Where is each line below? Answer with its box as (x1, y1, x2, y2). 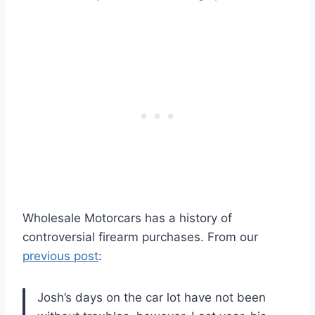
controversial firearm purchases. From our (22, 229, 258, 244)
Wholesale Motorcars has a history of (22, 210, 232, 225)
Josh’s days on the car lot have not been (37, 290, 266, 304)
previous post (22, 248, 98, 263)
